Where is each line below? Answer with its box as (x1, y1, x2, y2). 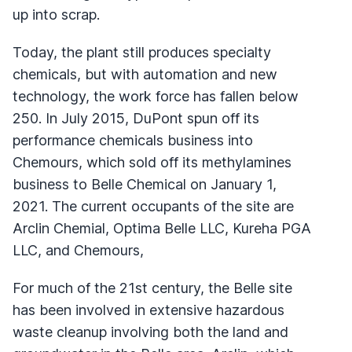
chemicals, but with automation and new (13, 65, 277, 82)
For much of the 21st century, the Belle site (13, 279, 292, 296)
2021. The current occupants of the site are (13, 197, 294, 214)
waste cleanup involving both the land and (13, 323, 288, 340)
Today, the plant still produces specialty (13, 43, 271, 60)
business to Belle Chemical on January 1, (13, 175, 277, 192)
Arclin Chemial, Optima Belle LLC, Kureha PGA (13, 219, 311, 236)
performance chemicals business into (13, 131, 253, 148)
